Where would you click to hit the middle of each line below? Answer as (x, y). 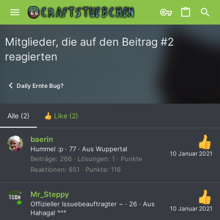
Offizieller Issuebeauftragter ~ (77, 204)
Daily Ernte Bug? (40, 85)
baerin (42, 139)
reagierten (31, 56)
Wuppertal (111, 149)
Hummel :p (47, 149)
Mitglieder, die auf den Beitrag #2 (89, 42)
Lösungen (93, 159)
